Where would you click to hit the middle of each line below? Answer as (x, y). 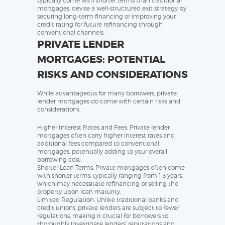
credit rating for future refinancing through (100, 25)
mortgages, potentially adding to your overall (102, 152)
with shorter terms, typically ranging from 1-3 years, (110, 176)
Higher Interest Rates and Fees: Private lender (103, 128)
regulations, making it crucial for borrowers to (103, 216)
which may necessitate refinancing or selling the (108, 184)
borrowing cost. (59, 160)
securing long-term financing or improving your (106, 17)
